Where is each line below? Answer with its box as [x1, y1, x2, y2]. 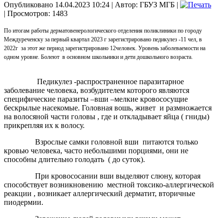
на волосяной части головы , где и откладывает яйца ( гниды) [4, 112, 209, 121]
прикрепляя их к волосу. [4, 121, 85, 129]
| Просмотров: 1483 [4, 9, 68, 18]
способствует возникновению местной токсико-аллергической [4, 180, 214, 189]
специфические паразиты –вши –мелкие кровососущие [4, 94, 188, 103]
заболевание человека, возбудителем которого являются [4, 86, 189, 94]
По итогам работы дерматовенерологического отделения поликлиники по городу [4, 27, 202, 34]
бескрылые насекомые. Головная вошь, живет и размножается [4, 103, 212, 112]
